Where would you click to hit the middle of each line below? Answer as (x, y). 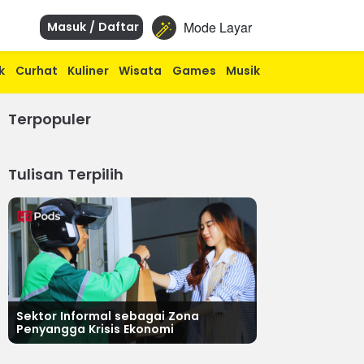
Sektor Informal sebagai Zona (108, 316)
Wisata (141, 71)
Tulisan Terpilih (66, 174)
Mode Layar (217, 27)
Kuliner (88, 71)
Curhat (36, 71)
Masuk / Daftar (91, 27)
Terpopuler (50, 119)
